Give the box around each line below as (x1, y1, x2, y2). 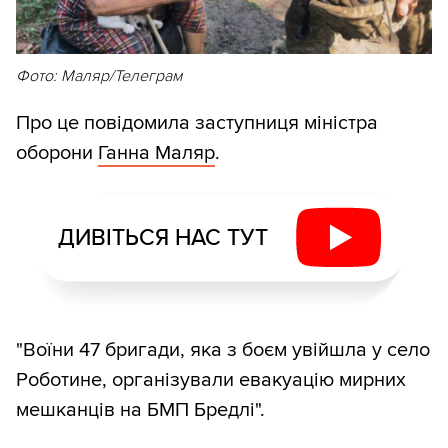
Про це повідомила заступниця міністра (16, 110, 378, 135)
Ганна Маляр (98, 140, 215, 165)
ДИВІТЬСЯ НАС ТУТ (57, 223, 268, 252)
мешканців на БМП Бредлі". (16, 397, 265, 422)
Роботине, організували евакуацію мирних (16, 367, 406, 392)
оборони (16, 140, 98, 165)
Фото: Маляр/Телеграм (16, 65, 182, 86)
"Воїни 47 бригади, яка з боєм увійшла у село (16, 337, 430, 362)
